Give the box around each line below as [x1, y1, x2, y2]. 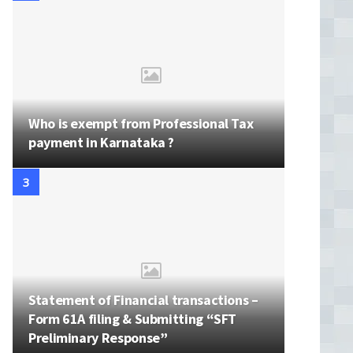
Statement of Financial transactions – [28, 291, 258, 310]
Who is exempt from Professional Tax [28, 114, 254, 133]
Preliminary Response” [28, 329, 168, 347]
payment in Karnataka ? [28, 133, 175, 152]
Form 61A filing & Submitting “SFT [28, 310, 237, 329]
